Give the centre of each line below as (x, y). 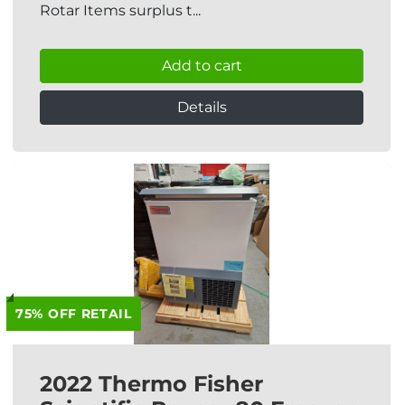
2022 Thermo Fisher (151, 384)
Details (202, 107)
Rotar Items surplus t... (120, 10)
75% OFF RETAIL (74, 314)
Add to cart (202, 66)
